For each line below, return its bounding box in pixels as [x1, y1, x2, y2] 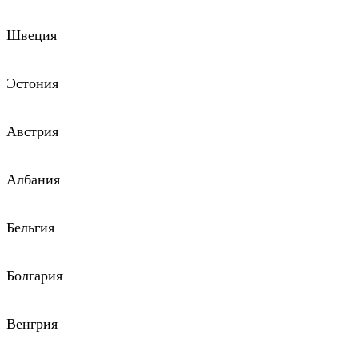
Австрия [6, 123, 58, 140]
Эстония [6, 75, 58, 92]
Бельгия [6, 220, 54, 236]
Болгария [6, 268, 63, 284]
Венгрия [6, 316, 58, 333]
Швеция [6, 27, 57, 44]
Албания [6, 171, 60, 188]
